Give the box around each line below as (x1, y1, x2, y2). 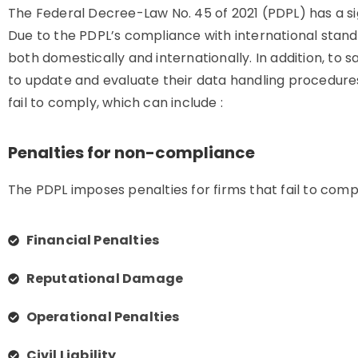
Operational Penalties (26, 308, 180, 326)
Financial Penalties (26, 231, 160, 249)
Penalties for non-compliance (8, 141, 255, 164)
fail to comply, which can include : (8, 93, 223, 112)
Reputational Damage (26, 269, 184, 288)
